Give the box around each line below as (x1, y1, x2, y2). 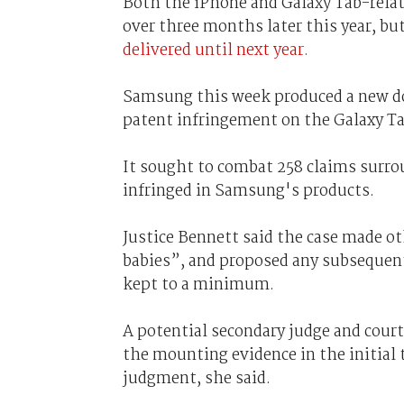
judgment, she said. (122, 365, 271, 391)
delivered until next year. (122, 37, 308, 63)
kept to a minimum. (122, 271, 274, 298)
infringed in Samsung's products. (122, 178, 374, 204)
